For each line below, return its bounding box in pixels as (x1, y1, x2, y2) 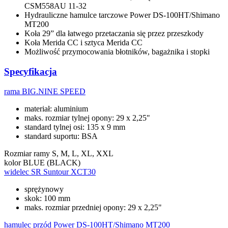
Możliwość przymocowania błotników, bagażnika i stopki (24, 47, 210, 56)
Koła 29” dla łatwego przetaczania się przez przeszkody (24, 29, 204, 38)
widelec (4, 167, 29, 176)
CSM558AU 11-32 (24, 2, 87, 11)
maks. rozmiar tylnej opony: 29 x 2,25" (24, 113, 150, 122)
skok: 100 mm (24, 193, 70, 203)
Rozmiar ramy (4, 149, 50, 158)
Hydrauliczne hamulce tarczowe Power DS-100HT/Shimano (24, 11, 220, 20)
